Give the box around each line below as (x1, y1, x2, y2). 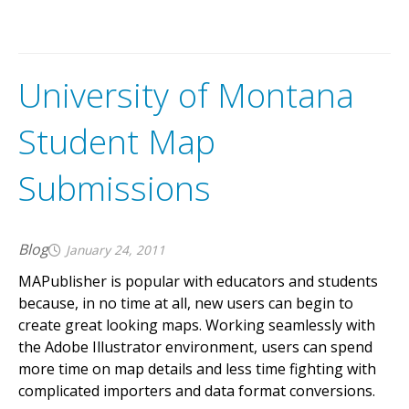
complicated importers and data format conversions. (18, 380, 375, 401)
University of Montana (18, 71, 354, 118)
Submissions (18, 164, 211, 211)
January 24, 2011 (66, 240, 165, 258)
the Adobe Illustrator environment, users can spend (18, 336, 372, 357)
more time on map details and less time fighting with (18, 358, 376, 379)
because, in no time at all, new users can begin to (18, 292, 353, 313)
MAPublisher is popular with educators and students (18, 270, 378, 291)
